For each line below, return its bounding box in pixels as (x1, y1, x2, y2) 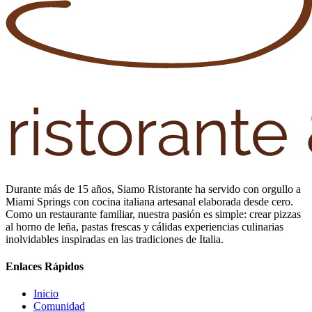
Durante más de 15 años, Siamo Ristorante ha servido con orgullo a (6, 182, 301, 195)
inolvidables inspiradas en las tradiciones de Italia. (6, 233, 224, 245)
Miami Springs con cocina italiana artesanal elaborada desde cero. (6, 195, 293, 208)
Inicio (33, 288, 58, 300)
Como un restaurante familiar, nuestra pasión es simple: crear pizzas (6, 208, 301, 220)
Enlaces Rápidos (6, 260, 84, 272)
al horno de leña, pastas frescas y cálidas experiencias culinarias (6, 220, 283, 233)
